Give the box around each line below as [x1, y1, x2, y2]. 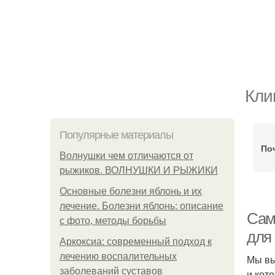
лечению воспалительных [60, 251, 177, 261]
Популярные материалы [60, 129, 173, 141]
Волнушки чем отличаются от [60, 150, 193, 161]
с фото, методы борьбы [60, 215, 166, 226]
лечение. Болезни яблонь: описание [60, 201, 223, 211]
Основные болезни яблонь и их [60, 186, 202, 196]
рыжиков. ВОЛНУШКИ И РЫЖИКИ [60, 165, 218, 176]
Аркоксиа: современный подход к [60, 236, 212, 247]
